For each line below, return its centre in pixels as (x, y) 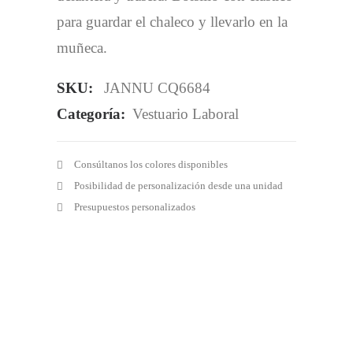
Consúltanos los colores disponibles (150, 164)
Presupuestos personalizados (134, 207)
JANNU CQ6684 (157, 88)
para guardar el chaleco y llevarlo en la (172, 22)
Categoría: (91, 114)
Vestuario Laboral (186, 114)
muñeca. (82, 48)
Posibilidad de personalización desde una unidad (178, 186)
